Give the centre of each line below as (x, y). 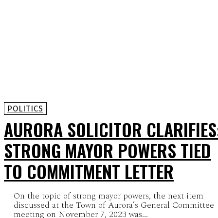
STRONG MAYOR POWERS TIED (108, 150)
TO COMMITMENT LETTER (89, 171)
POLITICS (25, 109)
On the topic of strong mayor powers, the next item (109, 196)
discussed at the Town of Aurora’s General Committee (114, 205)
